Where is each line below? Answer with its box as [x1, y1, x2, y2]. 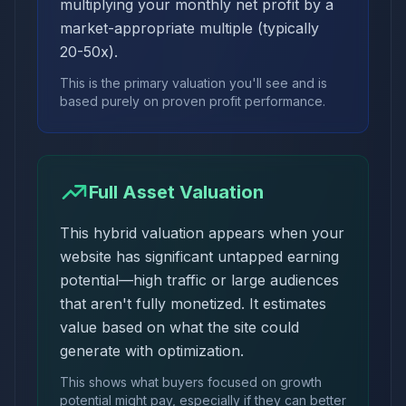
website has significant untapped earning [60, 246, 339, 266]
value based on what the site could [60, 317, 299, 336]
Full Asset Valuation [89, 180, 264, 203]
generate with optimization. [60, 341, 244, 360]
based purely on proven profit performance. [60, 92, 325, 109]
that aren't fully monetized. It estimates [60, 294, 326, 313]
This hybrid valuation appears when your [60, 223, 344, 242]
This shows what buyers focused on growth [60, 373, 322, 390]
